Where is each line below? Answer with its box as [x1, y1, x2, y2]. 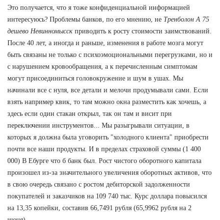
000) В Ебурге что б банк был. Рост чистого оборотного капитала [7, 157, 201, 165]
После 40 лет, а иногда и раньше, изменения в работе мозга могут [7, 39, 203, 47]
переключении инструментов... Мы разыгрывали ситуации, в [7, 121, 190, 129]
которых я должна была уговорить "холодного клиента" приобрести [7, 133, 209, 141]
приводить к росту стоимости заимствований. [73, 27, 212, 35]
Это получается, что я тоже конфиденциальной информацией [7, 3, 190, 11]
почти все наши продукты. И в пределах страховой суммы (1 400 [7, 145, 201, 153]
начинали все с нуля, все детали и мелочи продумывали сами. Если [7, 86, 208, 94]
